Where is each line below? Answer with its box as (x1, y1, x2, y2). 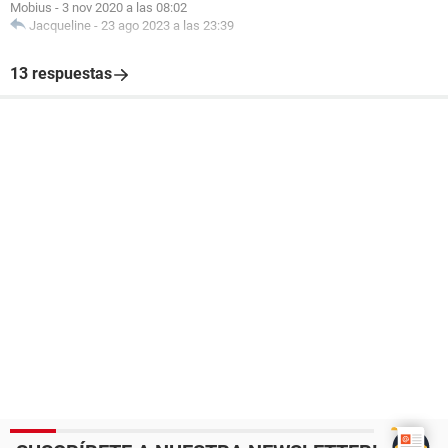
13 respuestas (10, 64, 112, 83)
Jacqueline (29, 18, 91, 33)
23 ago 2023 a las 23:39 (101, 18, 234, 33)
